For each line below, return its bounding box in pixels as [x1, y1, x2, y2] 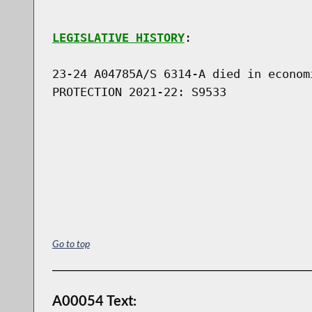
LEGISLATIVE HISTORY [52, 30, 185, 45]
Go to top [52, 237, 90, 249]
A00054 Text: [52, 291, 136, 309]
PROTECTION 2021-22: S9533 [52, 84, 226, 99]
